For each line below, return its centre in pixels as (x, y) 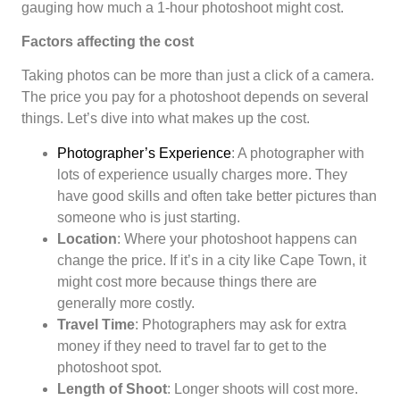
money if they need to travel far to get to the (192, 346)
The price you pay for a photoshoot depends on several (195, 97)
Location (87, 238)
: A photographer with (298, 153)
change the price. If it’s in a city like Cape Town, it (212, 260)
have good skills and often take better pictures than (217, 196)
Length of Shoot (112, 388)
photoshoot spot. (109, 367)
